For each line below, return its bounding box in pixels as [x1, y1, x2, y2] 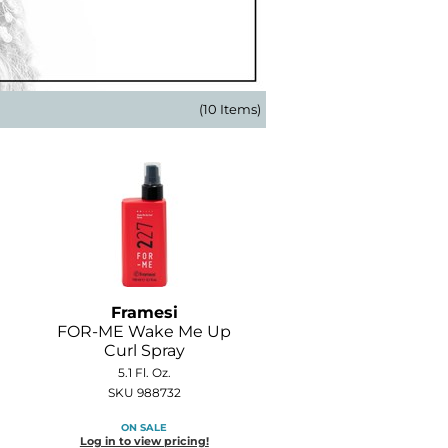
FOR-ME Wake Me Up [57, 322, 232, 341]
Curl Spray [103, 341, 185, 360]
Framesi [110, 303, 178, 322]
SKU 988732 [107, 385, 181, 400]
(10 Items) [199, 101, 261, 117]
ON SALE [121, 420, 168, 433]
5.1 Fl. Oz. [117, 365, 171, 380]
